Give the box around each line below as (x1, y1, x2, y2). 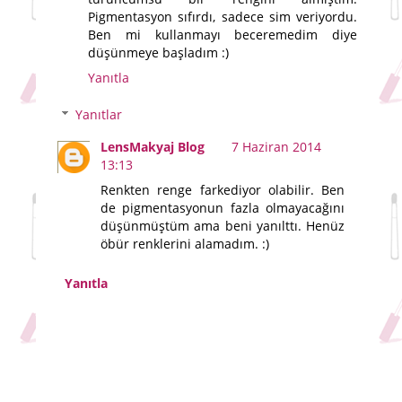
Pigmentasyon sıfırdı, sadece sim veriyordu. (88, 7, 357, 25)
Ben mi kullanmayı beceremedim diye (88, 25, 357, 43)
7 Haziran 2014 (232, 138, 322, 156)
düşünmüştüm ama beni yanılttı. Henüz (100, 217, 345, 235)
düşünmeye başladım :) (88, 43, 229, 61)
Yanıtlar (75, 106, 123, 124)
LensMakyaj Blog (100, 138, 205, 156)
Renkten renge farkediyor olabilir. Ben (100, 181, 345, 199)
